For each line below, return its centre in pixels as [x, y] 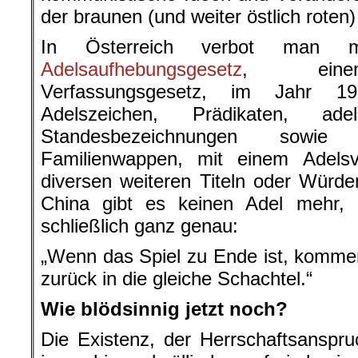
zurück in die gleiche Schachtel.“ [177, 279]
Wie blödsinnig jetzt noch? [164, 309]
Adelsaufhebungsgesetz [141, 70]
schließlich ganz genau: [139, 226]
